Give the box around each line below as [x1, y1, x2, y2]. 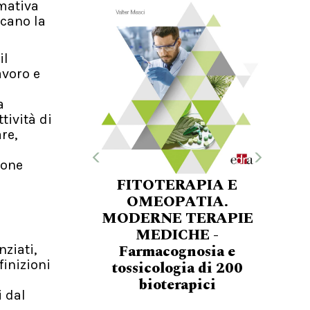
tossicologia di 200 [111, 257, 243, 280]
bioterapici [138, 273, 216, 296]
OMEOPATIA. [126, 190, 228, 213]
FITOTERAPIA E [117, 174, 237, 197]
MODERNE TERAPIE [101, 207, 253, 230]
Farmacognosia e [119, 240, 235, 263]
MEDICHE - [136, 224, 219, 246]
